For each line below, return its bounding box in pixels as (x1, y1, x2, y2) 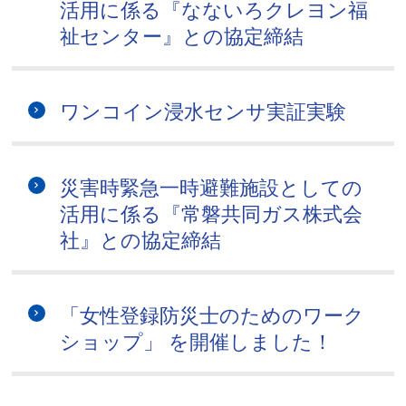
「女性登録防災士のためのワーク (60, 304, 365, 327)
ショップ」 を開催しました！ (60, 330, 333, 353)
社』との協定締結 (60, 228, 222, 252)
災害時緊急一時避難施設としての (60, 176, 363, 199)
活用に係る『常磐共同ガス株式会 (60, 202, 363, 226)
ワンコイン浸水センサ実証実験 (60, 101, 347, 124)
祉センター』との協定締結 (60, 25, 304, 49)
